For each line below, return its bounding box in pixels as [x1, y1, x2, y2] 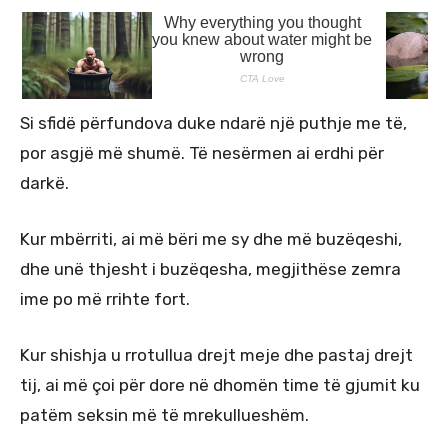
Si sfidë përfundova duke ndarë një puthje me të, [20, 113, 407, 134]
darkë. [20, 173, 69, 194]
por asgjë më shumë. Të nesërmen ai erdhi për [20, 143, 384, 164]
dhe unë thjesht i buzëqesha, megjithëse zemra [20, 259, 401, 280]
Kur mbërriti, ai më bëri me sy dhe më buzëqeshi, [20, 229, 402, 250]
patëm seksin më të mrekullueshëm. [20, 405, 309, 426]
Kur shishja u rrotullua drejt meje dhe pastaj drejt [20, 345, 413, 366]
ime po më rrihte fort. [20, 289, 190, 310]
